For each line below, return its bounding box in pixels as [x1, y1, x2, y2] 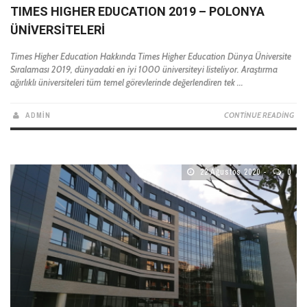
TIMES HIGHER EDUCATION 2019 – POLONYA [10, 4, 265, 19]
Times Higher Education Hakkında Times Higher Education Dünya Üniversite [10, 51, 291, 62]
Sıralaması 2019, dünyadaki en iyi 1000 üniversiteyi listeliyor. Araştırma [10, 64, 278, 75]
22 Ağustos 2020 [197, 167, 260, 177]
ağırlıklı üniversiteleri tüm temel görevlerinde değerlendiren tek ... [10, 77, 243, 88]
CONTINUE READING [224, 110, 294, 121]
